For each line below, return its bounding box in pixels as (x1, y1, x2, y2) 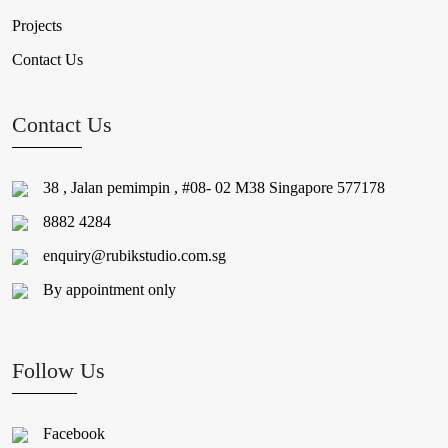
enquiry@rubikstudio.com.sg (43, 246, 226, 264)
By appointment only (43, 280, 176, 298)
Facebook (43, 424, 105, 442)
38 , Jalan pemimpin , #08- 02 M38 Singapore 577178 (43, 178, 385, 196)
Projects (12, 16, 62, 34)
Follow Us (12, 358, 105, 383)
